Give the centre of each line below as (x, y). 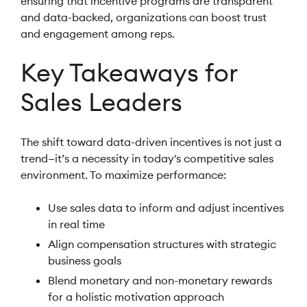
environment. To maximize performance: (123, 175)
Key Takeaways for (129, 73)
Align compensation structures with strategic (162, 244)
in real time (76, 224)
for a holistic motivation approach (136, 297)
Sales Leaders (101, 102)
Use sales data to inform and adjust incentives (166, 208)
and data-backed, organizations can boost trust (144, 17)
